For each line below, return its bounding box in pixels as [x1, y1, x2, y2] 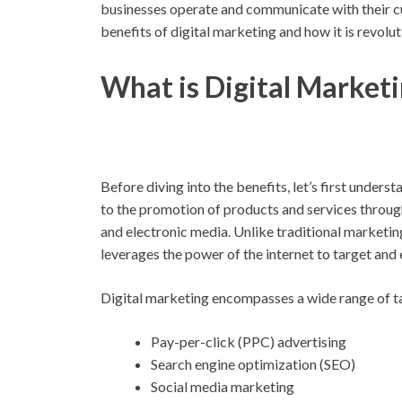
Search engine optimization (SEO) [151, 354, 355, 372]
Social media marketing [151, 377, 294, 395]
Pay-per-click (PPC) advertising [151, 332, 346, 350]
